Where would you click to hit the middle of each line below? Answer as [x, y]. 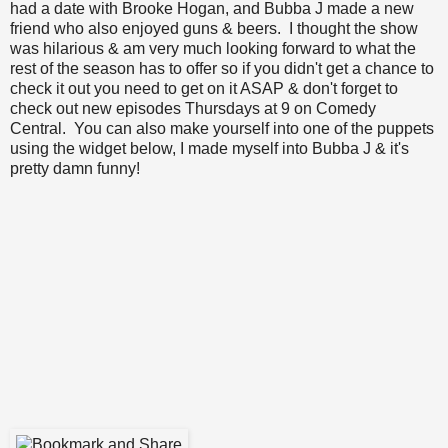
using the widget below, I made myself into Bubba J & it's [209, 148]
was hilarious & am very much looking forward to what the [213, 48]
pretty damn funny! [75, 168]
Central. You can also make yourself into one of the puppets [222, 128]
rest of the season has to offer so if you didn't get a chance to [222, 68]
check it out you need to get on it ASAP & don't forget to [204, 88]
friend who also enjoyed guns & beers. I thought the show [214, 28]
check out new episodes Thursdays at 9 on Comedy [193, 108]
